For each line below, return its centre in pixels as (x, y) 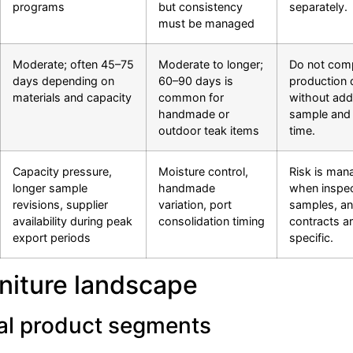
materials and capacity (72, 98)
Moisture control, (203, 172)
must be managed (206, 24)
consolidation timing (212, 221)
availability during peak (72, 221)
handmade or (194, 114)
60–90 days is (196, 81)
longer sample (50, 188)
